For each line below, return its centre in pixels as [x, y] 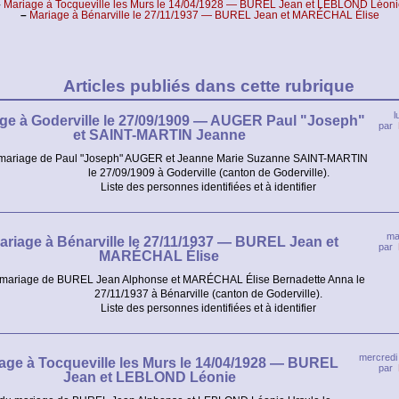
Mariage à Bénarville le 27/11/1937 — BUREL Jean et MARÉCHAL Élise [204, 15]
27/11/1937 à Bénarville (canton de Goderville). [208, 294]
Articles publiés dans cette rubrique [208, 86]
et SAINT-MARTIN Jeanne [159, 135]
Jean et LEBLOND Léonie [149, 377]
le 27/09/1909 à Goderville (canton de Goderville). [208, 173]
